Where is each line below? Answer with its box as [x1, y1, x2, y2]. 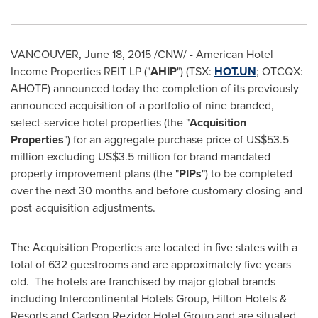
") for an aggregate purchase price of [64, 131, 246, 148]
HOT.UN [214, 63, 256, 79]
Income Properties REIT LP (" [11, 63, 150, 79]
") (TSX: [177, 63, 214, 79]
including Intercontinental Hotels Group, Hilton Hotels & [11, 290, 287, 307]
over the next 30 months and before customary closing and [11, 182, 302, 199]
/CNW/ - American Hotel [151, 46, 273, 62]
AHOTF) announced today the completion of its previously [11, 80, 299, 97]
